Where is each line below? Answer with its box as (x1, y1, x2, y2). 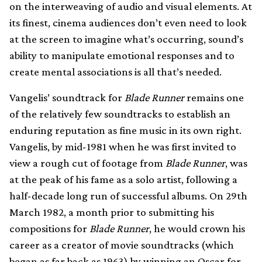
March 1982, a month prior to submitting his (9, 206, 214, 218)
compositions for (9, 222, 89, 235)
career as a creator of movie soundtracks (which (9, 239, 234, 251)
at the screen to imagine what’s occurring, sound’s (9, 33, 243, 45)
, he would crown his (149, 222, 245, 235)
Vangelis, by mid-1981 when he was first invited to (9, 140, 236, 153)
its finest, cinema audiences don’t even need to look (9, 16, 247, 29)
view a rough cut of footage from (9, 157, 166, 169)
